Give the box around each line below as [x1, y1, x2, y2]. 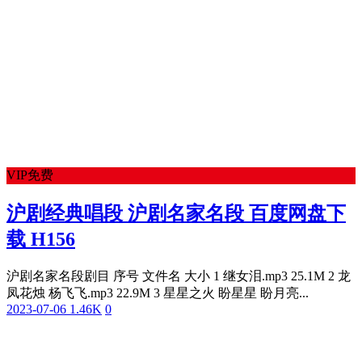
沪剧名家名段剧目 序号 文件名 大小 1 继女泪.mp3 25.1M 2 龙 [6, 269, 351, 284]
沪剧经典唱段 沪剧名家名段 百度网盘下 [6, 203, 346, 225]
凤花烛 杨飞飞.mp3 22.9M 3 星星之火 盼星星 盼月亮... [6, 286, 309, 301]
